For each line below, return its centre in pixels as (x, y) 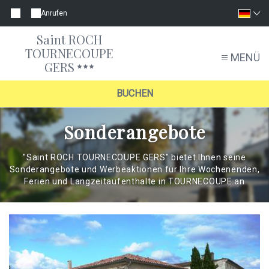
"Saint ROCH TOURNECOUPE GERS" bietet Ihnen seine (134, 158)
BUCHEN (134, 94)
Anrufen (54, 13)
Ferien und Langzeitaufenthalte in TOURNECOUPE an (134, 182)
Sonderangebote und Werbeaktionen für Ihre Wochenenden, (134, 170)
